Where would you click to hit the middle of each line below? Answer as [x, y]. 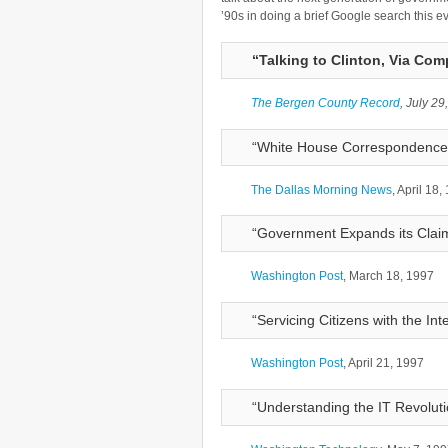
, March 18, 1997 [388, 276]
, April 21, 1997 [383, 363]
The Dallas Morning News [321, 189]
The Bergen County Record [325, 102]
